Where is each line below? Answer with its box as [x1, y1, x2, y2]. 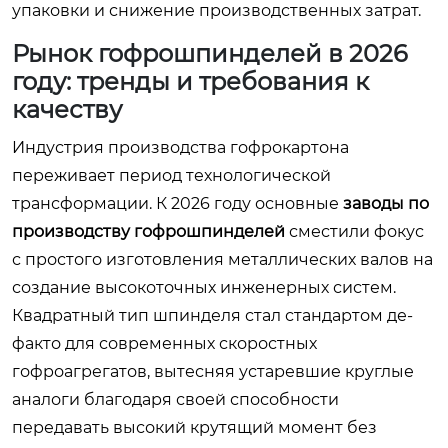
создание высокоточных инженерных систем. [12, 278, 396, 297]
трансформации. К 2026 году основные [12, 194, 343, 213]
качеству [12, 95, 122, 124]
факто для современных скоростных [12, 334, 317, 353]
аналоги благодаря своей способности [12, 390, 339, 409]
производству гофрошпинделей [12, 222, 285, 241]
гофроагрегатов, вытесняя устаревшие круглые [12, 362, 414, 381]
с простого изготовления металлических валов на [12, 250, 433, 269]
